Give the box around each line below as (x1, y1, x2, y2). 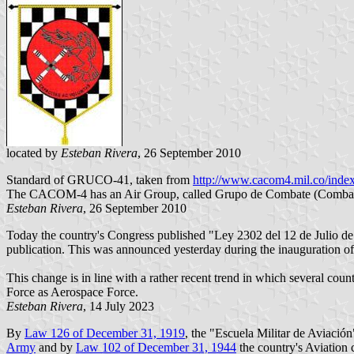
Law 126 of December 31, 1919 (24, 326, 185, 340)
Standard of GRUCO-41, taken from (6, 172, 193, 186)
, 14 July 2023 (83, 299, 154, 313)
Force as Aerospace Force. (6, 284, 138, 299)
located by (6, 145, 61, 160)
